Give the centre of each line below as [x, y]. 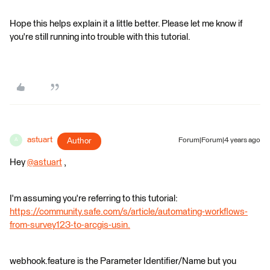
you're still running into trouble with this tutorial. [100, 37]
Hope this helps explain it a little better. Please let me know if [126, 24]
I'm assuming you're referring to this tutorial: [94, 198]
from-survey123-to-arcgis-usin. [70, 225]
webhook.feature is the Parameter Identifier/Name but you [123, 261]
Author [79, 141]
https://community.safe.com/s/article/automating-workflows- [129, 212]
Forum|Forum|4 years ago [219, 140]
